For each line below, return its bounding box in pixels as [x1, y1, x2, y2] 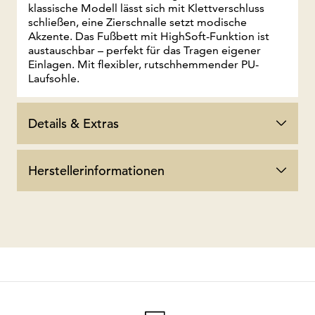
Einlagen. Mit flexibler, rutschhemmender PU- [28, 57, 259, 71]
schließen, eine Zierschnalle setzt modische [28, 15, 247, 29]
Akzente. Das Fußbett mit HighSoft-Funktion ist [28, 29, 269, 43]
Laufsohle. [28, 71, 79, 85]
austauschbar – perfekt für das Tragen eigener [28, 43, 261, 57]
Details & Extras [28, 115, 119, 131]
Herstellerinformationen [28, 162, 165, 179]
